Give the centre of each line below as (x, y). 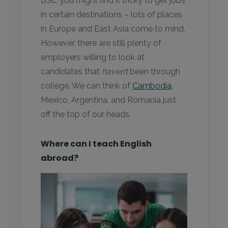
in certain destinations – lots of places (111, 15)
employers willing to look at (93, 58)
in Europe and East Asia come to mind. (113, 29)
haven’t (115, 72)
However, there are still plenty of (101, 43)
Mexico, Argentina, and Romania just (108, 100)
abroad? (60, 158)
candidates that (71, 72)
